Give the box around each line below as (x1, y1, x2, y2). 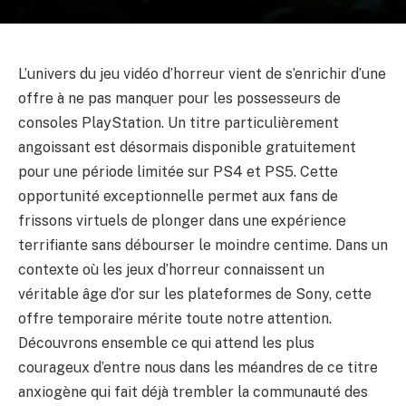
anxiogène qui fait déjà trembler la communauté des (18, 383, 368, 401)
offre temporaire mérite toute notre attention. (18, 310, 332, 327)
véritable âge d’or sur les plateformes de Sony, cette (18, 285, 372, 303)
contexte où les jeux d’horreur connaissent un (18, 261, 324, 278)
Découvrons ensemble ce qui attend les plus (18, 334, 314, 352)
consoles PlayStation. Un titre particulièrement (18, 114, 339, 131)
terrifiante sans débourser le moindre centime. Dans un (18, 237, 388, 254)
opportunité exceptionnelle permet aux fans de (18, 188, 338, 205)
